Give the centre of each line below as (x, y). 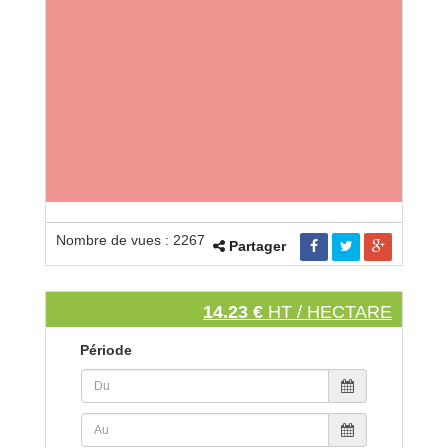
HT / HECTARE (330, 312)
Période (106, 350)
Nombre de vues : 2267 (130, 240)
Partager (257, 245)
